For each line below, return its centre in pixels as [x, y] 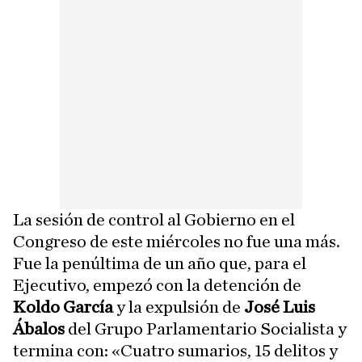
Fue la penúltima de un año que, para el [160, 263]
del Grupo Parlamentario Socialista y [206, 329]
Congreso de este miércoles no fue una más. [177, 242]
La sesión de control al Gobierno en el [154, 220]
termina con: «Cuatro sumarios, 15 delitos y [175, 351]
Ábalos [39, 329]
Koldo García [65, 307]
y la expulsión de [179, 307]
